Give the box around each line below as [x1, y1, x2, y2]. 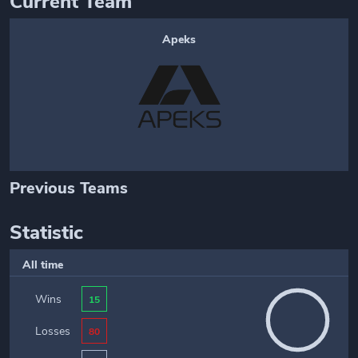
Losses [35, 323, 70, 339]
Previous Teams [10, 177, 128, 199]
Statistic [10, 220, 83, 245]
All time [22, 257, 63, 272]
